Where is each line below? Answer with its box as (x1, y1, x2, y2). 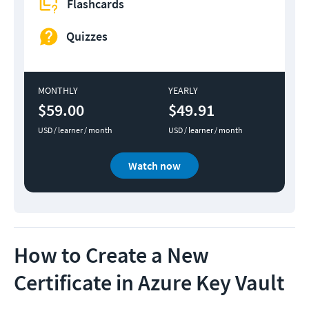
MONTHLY (38, 83, 78, 97)
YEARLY (168, 83, 198, 97)
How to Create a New (14, 241, 209, 269)
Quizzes (66, 28, 108, 45)
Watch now (128, 158, 181, 172)
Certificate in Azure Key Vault (14, 268, 285, 297)
